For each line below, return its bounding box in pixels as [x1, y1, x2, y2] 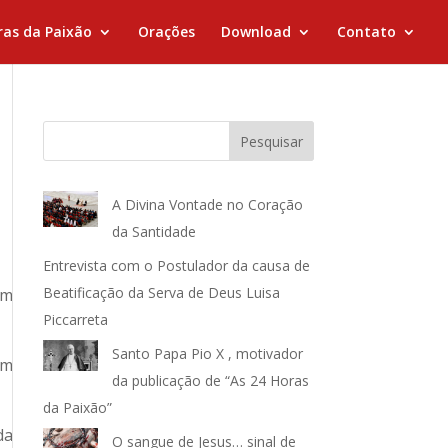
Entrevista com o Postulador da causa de [42, 256, 310, 275]
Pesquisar [239, 131, 303, 151]
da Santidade [111, 222, 196, 241]
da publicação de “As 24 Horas [111, 371, 309, 390]
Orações [138, 22, 195, 41]
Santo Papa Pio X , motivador [111, 344, 303, 363]
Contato [337, 22, 396, 41]
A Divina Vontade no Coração [111, 195, 303, 214]
